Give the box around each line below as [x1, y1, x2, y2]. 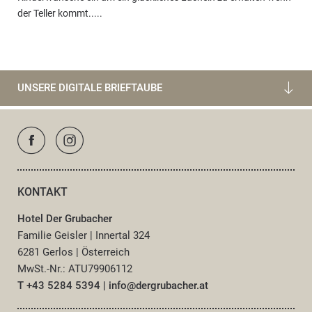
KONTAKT [17, 185, 68, 198]
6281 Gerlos [17, 245, 76, 258]
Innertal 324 [95, 228, 150, 242]
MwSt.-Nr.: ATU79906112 [17, 262, 132, 275]
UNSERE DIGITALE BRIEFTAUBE [17, 81, 162, 94]
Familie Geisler [17, 228, 90, 242]
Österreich [81, 245, 130, 258]
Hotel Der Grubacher [17, 212, 112, 225]
